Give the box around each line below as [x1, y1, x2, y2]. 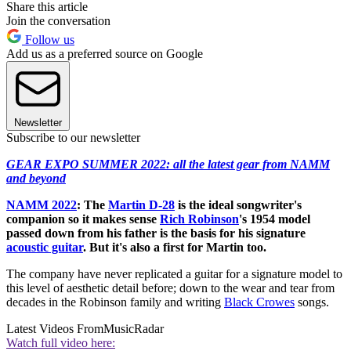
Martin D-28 [108, 198, 175, 212]
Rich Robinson [160, 212, 239, 226]
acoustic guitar [6, 241, 83, 255]
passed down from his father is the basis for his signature [6, 226, 306, 241]
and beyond [6, 172, 66, 186]
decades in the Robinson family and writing [6, 295, 224, 309]
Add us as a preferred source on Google [6, 47, 203, 61]
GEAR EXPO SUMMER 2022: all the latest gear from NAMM [6, 157, 330, 172]
